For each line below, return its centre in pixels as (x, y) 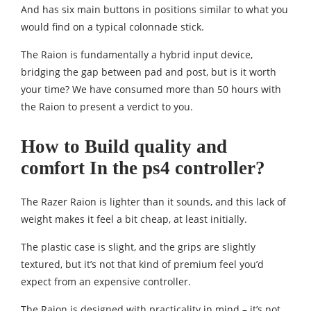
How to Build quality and (124, 147)
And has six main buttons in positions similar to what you (154, 10)
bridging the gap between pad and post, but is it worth (149, 72)
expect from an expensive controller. (106, 282)
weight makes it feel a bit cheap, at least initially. (134, 219)
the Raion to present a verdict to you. (107, 107)
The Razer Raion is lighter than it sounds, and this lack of (153, 202)
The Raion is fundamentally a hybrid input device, (137, 55)
